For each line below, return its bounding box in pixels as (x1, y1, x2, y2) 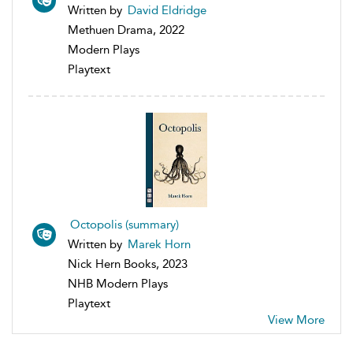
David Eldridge (128, 2, 206, 17)
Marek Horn (128, 236, 191, 251)
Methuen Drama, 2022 (68, 22, 184, 37)
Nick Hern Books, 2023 (68, 256, 188, 271)
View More (268, 312, 325, 327)
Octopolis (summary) (70, 217, 179, 232)
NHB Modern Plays (68, 276, 168, 291)
